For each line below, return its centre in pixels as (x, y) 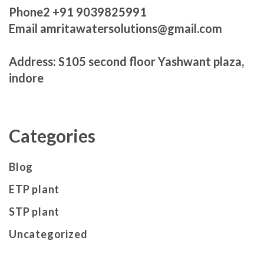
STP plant (34, 211)
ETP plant (34, 189)
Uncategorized (48, 234)
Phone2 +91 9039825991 (78, 11)
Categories (52, 135)
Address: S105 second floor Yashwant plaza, (126, 61)
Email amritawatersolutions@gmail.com (115, 28)
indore (26, 77)
